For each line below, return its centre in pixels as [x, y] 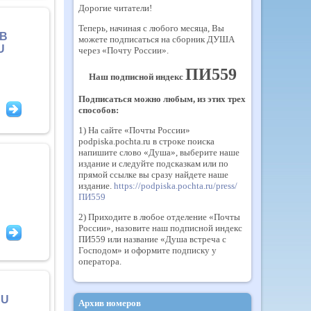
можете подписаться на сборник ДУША [157, 39]
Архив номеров [110, 303]
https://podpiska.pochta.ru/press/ [176, 185]
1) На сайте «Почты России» [134, 130]
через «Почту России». [124, 50]
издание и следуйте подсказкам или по [153, 163]
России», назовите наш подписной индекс [160, 228]
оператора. [100, 262]
